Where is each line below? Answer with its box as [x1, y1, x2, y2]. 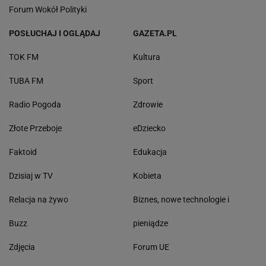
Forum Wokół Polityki [9, 4, 87, 14]
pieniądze [133, 218, 168, 228]
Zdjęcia [9, 242, 35, 252]
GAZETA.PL [133, 28, 177, 38]
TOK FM [9, 52, 39, 62]
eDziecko [133, 123, 166, 133]
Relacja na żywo [9, 194, 68, 204]
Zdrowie [133, 99, 163, 109]
